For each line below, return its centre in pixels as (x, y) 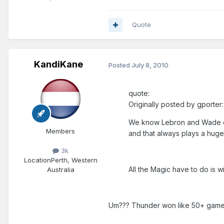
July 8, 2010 (150, 65)
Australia (60, 170)
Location (37, 160)
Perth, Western (74, 160)
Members (60, 131)
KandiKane (58, 64)
